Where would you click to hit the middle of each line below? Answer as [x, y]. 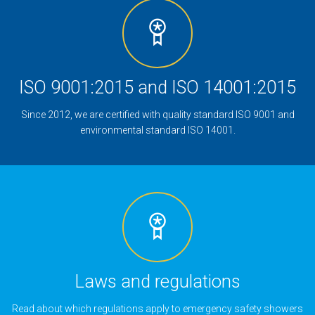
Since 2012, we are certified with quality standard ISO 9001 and [157, 115]
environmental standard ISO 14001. [157, 130]
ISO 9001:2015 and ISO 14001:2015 [157, 88]
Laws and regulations [157, 282]
